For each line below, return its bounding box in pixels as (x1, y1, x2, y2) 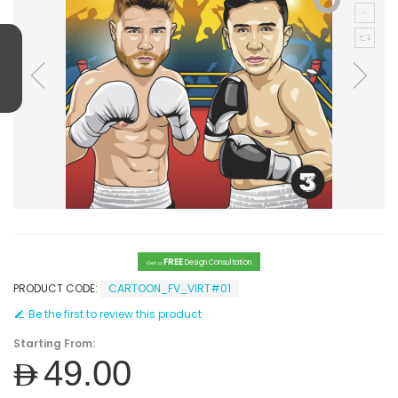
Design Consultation (185, 258, 251, 267)
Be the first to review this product (28, 306, 202, 322)
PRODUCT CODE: (13, 281, 100, 296)
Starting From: (13, 336, 95, 351)
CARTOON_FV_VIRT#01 (108, 281, 231, 296)
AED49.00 (13, 351, 131, 394)
